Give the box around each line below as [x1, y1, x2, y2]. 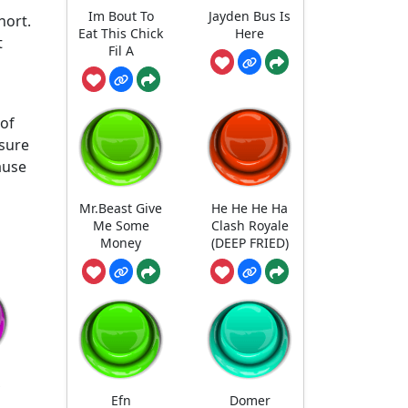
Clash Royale [210, 217, 289, 235]
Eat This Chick [78, 24, 164, 42]
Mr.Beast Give [79, 199, 163, 218]
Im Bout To [87, 6, 154, 25]
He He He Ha [211, 199, 289, 218]
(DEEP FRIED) [210, 234, 289, 252]
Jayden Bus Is [209, 6, 291, 25]
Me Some [92, 217, 149, 235]
